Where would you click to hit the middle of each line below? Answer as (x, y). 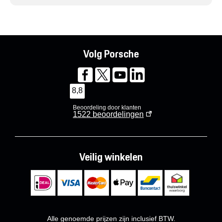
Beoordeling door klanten (107, 108)
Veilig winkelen (111, 157)
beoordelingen (117, 114)
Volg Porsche (111, 54)
